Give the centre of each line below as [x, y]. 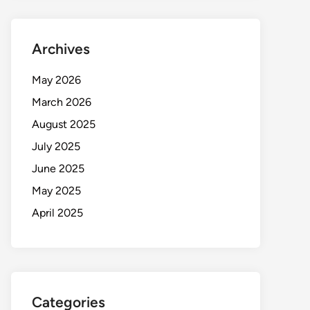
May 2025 [56, 190]
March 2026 [62, 102]
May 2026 [56, 80]
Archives [61, 48]
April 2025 [57, 212]
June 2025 [58, 168]
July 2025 [56, 146]
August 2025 [64, 124]
